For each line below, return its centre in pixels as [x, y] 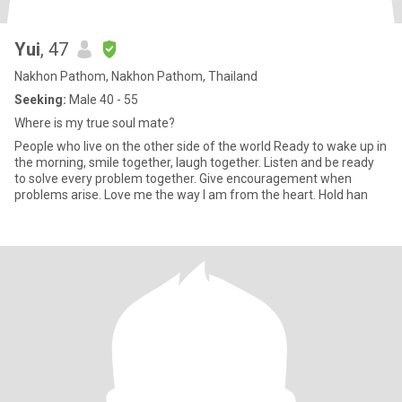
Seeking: [40, 100]
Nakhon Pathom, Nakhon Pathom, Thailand [136, 76]
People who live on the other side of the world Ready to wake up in [201, 146]
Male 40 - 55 [102, 100]
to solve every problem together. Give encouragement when [183, 179]
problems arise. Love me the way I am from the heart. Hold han [191, 195]
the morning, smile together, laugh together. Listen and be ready [194, 162]
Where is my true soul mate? [95, 123]
